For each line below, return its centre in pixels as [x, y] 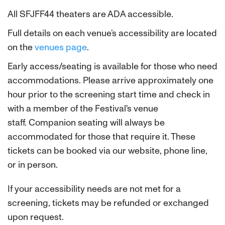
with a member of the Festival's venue [83, 108]
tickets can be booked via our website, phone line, [107, 151]
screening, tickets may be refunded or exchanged [108, 203]
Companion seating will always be [97, 123]
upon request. [36, 217]
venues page [61, 47]
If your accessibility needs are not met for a [94, 189]
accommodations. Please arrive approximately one [110, 80]
